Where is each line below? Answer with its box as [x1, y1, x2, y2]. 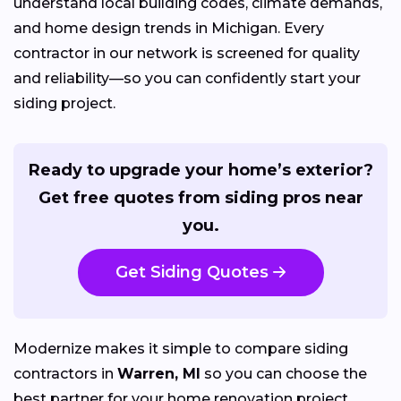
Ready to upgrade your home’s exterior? [28, 160, 373, 181]
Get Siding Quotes [115, 262, 269, 283]
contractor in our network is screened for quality [13, 45, 360, 63]
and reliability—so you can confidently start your [13, 70, 361, 88]
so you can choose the [200, 364, 367, 382]
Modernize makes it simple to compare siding [13, 339, 348, 357]
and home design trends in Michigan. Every [13, 20, 324, 38]
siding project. [13, 95, 115, 113]
